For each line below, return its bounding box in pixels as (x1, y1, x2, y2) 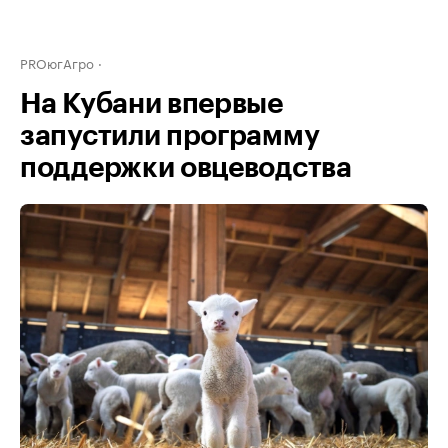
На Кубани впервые (20, 90, 283, 118)
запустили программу (20, 122, 320, 150)
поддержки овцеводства (20, 154, 352, 182)
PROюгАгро (20, 52, 94, 72)
